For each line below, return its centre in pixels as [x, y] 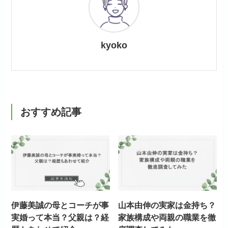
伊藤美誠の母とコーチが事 [60, 205]
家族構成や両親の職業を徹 [167, 217]
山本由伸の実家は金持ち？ [167, 205]
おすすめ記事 [51, 112]
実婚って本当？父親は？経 [60, 217]
